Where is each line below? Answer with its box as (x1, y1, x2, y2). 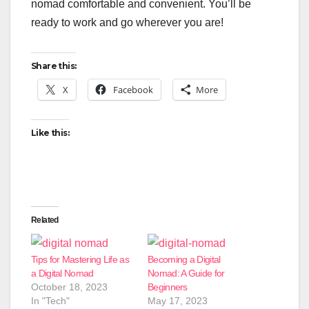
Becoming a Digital (148, 254, 221, 266)
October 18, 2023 (31, 281, 108, 293)
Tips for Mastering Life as (31, 254, 129, 266)
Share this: (31, 61, 77, 72)
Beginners (148, 281, 188, 293)
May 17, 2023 (148, 295, 208, 307)
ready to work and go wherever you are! (31, 17, 223, 29)
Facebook (113, 83, 153, 97)
